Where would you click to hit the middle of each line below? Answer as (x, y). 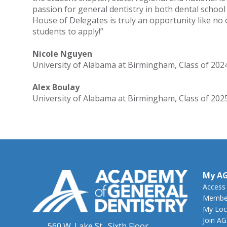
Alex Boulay (57, 87)
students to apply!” (68, 31)
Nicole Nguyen (62, 54)
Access (214, 187)
